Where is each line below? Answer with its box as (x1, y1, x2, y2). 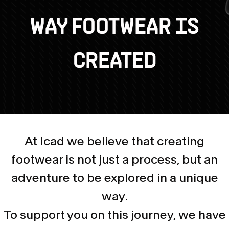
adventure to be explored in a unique (11, 172, 218, 184)
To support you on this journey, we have (3, 209, 226, 221)
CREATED (73, 52, 156, 73)
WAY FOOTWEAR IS (30, 17, 199, 39)
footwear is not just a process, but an (11, 154, 218, 166)
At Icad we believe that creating (25, 135, 204, 147)
